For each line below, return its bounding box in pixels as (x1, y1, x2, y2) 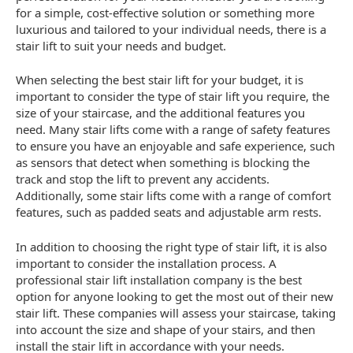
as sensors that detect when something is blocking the (16, 154, 310, 171)
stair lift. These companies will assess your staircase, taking (16, 304, 336, 321)
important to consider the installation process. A (16, 255, 277, 271)
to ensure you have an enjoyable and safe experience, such (16, 138, 335, 154)
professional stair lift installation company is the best (16, 271, 302, 288)
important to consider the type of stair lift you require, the (16, 88, 329, 105)
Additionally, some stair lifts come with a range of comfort (16, 188, 331, 204)
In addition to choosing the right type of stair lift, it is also (16, 238, 327, 255)
